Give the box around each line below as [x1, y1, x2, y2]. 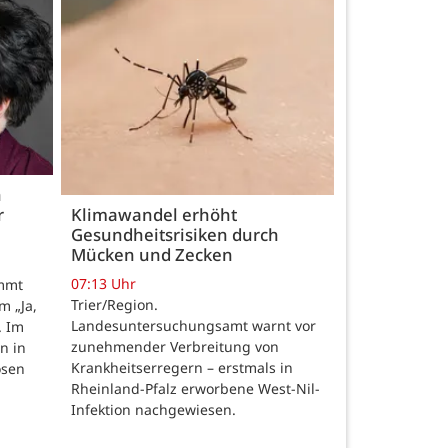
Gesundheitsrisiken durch [71, 222, 279, 246]
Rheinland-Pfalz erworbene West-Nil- [71, 379, 320, 399]
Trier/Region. [71, 295, 158, 315]
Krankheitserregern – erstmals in [71, 358, 293, 378]
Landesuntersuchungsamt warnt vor [71, 316, 316, 336]
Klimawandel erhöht [71, 202, 237, 226]
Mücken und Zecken [71, 242, 233, 266]
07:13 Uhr [71, 274, 136, 294]
